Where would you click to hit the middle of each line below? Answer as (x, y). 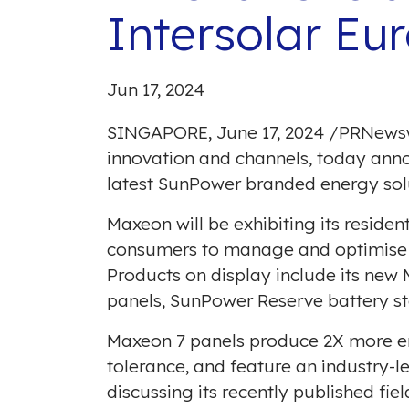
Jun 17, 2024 (156, 89)
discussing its (164, 392)
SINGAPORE (157, 133)
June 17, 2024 (270, 133)
